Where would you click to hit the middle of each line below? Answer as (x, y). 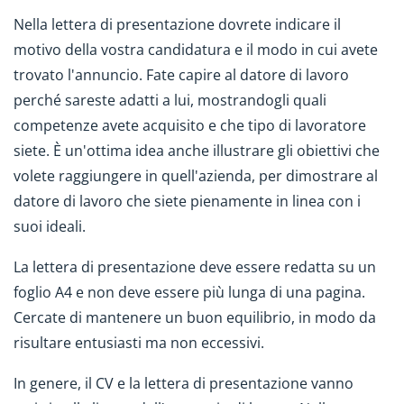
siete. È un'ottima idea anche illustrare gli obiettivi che (197, 151)
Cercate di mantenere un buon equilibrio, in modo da (195, 317)
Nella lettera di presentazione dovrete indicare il (177, 24)
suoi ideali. (51, 226)
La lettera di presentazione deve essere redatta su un (195, 266)
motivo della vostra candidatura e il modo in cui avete (196, 50)
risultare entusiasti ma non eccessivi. (139, 342)
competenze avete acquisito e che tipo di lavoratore (190, 125)
